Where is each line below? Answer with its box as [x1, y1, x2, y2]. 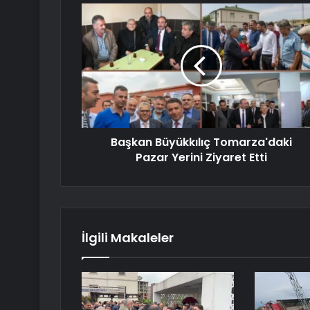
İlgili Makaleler [82, 229, 174, 247]
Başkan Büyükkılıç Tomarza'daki [110, 134, 292, 151]
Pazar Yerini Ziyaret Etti [135, 149, 267, 166]
